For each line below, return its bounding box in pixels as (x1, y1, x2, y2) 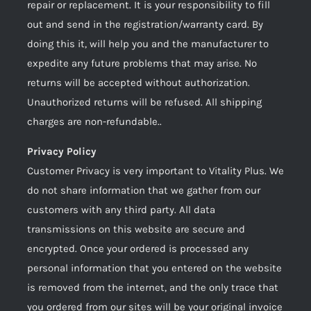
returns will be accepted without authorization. (27, 76, 250, 89)
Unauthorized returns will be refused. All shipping (27, 96, 262, 108)
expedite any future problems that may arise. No (27, 57, 257, 69)
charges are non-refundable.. (27, 115, 162, 128)
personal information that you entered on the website (27, 262, 282, 274)
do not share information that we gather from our (27, 184, 260, 196)
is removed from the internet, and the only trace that (27, 281, 278, 294)
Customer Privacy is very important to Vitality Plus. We (27, 165, 284, 177)
